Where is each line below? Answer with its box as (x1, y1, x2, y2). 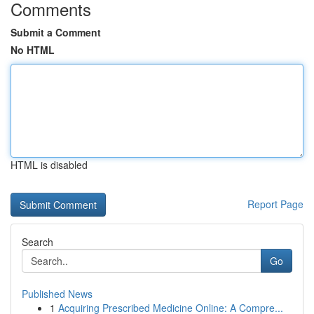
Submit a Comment (11, 25, 101, 39)
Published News (22, 287, 93, 301)
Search (22, 235, 53, 249)
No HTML (11, 43, 55, 57)
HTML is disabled (11, 158, 88, 172)
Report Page (247, 197, 303, 211)
